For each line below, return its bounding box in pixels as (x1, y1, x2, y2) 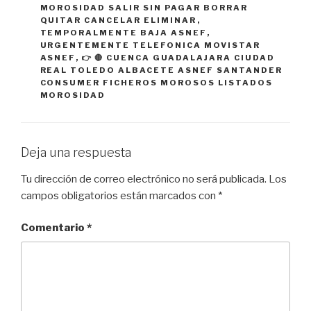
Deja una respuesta (21, 145, 131, 160)
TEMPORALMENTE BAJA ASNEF (40, 28, 207, 38)
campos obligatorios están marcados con (21, 189, 218, 202)
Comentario (21, 221, 87, 235)
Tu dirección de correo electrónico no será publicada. (21, 172, 267, 185)
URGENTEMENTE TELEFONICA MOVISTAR (40, 40, 261, 51)
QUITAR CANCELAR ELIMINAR (40, 15, 197, 26)
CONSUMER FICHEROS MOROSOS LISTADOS (40, 78, 274, 88)
